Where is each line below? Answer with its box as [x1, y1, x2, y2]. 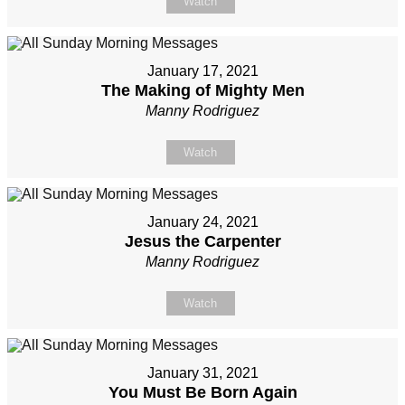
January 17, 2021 [146, 63, 259, 80]
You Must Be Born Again [108, 383, 297, 402]
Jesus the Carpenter [124, 232, 281, 251]
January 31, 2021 [146, 365, 259, 381]
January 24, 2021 [146, 214, 259, 231]
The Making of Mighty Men [100, 81, 305, 100]
